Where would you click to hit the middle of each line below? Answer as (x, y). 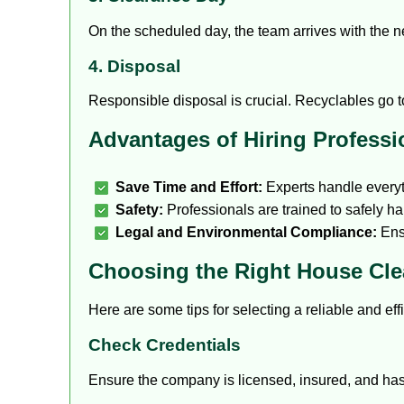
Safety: (139, 210)
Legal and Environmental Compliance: (246, 233)
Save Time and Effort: (189, 188)
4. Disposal (134, 66)
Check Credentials (165, 344)
